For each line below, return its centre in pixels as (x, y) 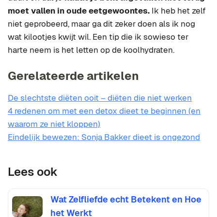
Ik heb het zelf (178, 11)
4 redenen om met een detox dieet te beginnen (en (104, 111)
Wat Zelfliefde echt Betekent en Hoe (126, 200)
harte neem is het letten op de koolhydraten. (91, 50)
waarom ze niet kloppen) (54, 124)
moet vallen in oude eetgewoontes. (79, 11)
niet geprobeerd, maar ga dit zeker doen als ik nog (101, 24)
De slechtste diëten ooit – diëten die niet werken (100, 98)
